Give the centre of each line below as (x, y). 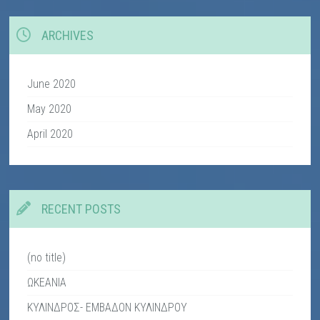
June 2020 (52, 84)
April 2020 (50, 134)
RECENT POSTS (81, 209)
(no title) (47, 258)
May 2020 (50, 109)
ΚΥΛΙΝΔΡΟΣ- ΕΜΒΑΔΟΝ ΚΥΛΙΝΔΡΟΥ (107, 308)
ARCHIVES (68, 36)
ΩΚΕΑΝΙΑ (47, 283)
